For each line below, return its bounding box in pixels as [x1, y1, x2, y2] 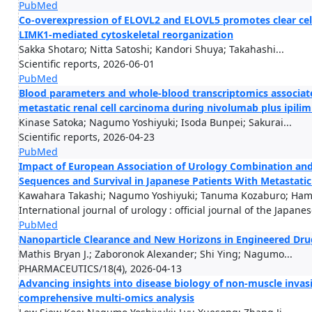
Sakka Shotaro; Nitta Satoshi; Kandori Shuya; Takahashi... [19, 42, 284, 56]
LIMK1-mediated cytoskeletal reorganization [19, 28, 233, 41]
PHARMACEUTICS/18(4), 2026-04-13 [19, 262, 182, 275]
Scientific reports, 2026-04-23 [19, 130, 155, 143]
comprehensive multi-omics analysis [19, 291, 194, 304]
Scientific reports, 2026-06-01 [19, 57, 155, 70]
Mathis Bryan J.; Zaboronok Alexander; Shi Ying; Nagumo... [19, 247, 292, 260]
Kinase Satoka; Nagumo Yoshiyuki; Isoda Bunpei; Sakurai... [19, 116, 292, 129]
